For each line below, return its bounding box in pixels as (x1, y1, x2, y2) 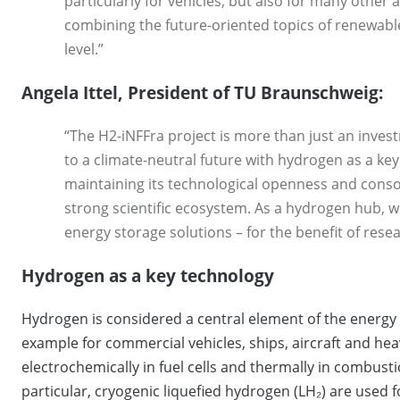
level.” (64, 38, 104, 59)
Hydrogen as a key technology (21, 263, 274, 287)
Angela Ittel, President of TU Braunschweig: (21, 80, 383, 104)
